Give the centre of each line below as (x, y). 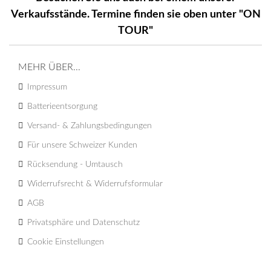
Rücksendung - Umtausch (75, 164)
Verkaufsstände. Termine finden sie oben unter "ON (135, 14)
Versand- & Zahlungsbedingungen (90, 126)
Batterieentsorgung (62, 106)
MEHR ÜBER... (49, 67)
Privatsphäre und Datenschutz (83, 222)
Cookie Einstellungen (66, 242)
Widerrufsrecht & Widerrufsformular (95, 184)
